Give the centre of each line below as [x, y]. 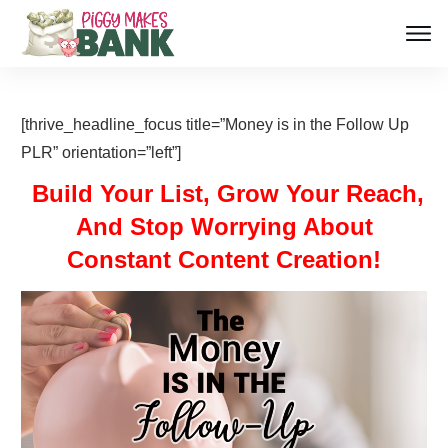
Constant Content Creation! [224, 260]
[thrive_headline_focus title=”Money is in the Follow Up [215, 125]
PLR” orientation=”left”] [101, 153]
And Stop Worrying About [224, 227]
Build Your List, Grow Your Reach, [227, 194]
